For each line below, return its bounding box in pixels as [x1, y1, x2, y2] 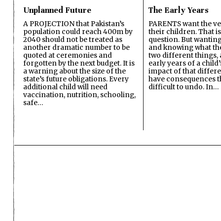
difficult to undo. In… [148, 83, 219, 92]
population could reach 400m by [23, 28, 133, 37]
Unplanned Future [23, 5, 91, 16]
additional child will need [23, 83, 108, 92]
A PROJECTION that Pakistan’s [23, 20, 124, 29]
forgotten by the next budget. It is [23, 59, 135, 68]
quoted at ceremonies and [23, 51, 112, 60]
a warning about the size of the [23, 67, 126, 76]
